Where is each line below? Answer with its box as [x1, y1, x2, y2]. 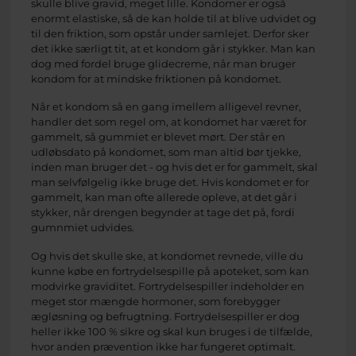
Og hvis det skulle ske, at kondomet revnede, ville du [31, 249, 304, 262]
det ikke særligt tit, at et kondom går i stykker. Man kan [31, 42, 315, 56]
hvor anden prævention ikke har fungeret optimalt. [31, 339, 296, 353]
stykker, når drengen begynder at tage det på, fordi [31, 206, 295, 219]
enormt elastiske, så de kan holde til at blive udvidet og [31, 12, 316, 25]
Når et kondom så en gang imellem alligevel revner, [31, 100, 301, 114]
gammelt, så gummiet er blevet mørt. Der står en [31, 130, 285, 144]
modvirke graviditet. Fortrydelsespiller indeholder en [31, 279, 304, 292]
